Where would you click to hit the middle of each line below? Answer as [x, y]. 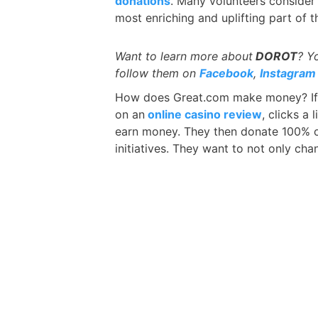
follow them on [157, 73]
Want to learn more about [184, 56]
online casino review [203, 115]
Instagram [288, 73]
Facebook [226, 73]
